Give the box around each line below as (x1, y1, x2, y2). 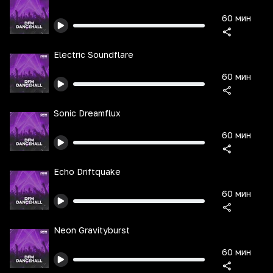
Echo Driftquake (54, 166, 121, 177)
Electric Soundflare (54, 49, 133, 60)
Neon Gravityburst (54, 225, 130, 235)
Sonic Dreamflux (54, 108, 121, 118)
